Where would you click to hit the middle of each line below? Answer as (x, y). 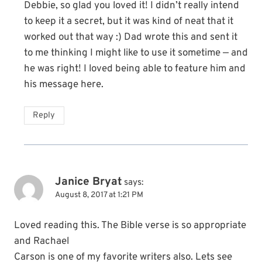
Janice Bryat (88, 182)
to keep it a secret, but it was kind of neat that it (129, 21)
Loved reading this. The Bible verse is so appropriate (130, 225)
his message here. (64, 85)
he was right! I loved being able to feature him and (135, 69)
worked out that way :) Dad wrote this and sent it (131, 37)
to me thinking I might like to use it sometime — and (136, 53)
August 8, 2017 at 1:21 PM (99, 195)
